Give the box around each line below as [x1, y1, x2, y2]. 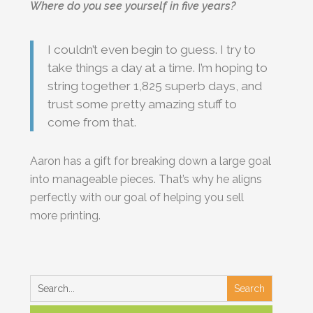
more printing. [30, 208, 101, 222]
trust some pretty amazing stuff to [48, 96, 238, 111]
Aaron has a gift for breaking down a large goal [30, 154, 272, 168]
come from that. [48, 115, 137, 129]
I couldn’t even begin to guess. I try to [48, 42, 256, 57]
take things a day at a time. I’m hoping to [48, 60, 268, 75]
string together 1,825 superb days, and [48, 78, 263, 93]
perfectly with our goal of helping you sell [30, 190, 245, 204]
